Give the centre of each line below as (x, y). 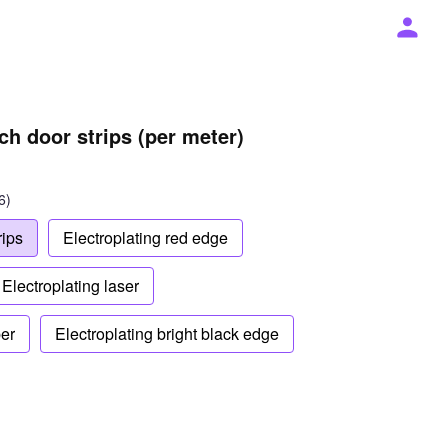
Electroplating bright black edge (167, 333)
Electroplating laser (70, 285)
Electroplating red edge (145, 237)
